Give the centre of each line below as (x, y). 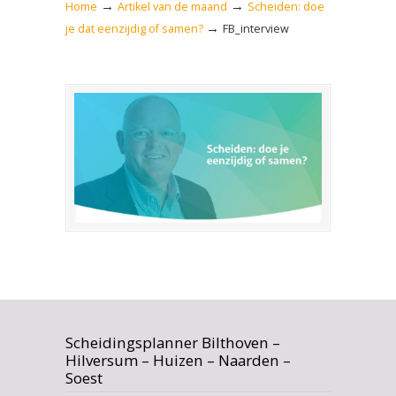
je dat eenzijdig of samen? (134, 29)
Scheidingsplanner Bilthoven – (173, 342)
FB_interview (256, 29)
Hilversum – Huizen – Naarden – (178, 360)
